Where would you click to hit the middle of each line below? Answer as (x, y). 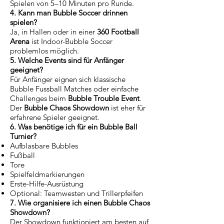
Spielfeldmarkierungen (47, 174)
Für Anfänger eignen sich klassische (68, 79)
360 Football (118, 31)
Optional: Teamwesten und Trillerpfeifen (76, 193)
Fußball (22, 155)
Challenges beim (39, 98)
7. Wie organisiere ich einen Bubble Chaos (80, 202)
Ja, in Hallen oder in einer (53, 31)
